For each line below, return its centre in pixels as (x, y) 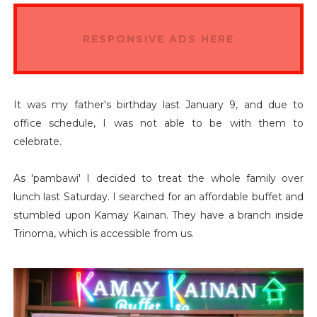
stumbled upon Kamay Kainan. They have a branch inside (158, 215)
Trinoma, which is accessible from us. (103, 234)
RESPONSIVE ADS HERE (158, 39)
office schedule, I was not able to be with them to (158, 123)
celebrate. (37, 142)
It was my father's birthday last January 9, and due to (158, 105)
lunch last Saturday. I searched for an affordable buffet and (158, 197)
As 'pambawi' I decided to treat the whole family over (158, 179)
